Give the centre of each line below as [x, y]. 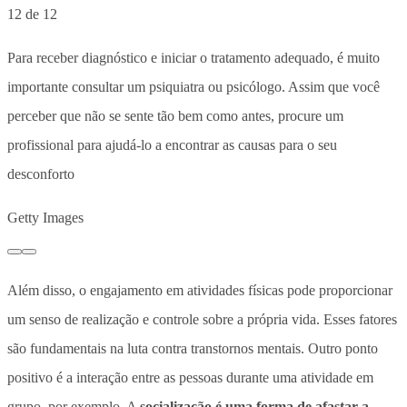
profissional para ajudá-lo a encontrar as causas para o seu [172, 144]
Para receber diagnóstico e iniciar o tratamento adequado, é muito [194, 57]
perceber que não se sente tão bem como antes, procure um [175, 115]
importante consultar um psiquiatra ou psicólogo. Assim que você [194, 86]
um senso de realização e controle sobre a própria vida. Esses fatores [202, 319]
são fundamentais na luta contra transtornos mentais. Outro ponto [193, 348]
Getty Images [45, 217]
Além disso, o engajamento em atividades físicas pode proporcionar [200, 290]
